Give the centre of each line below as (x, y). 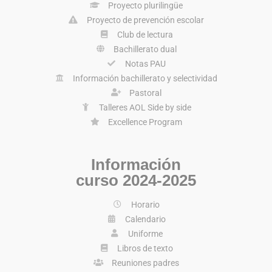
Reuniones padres (145, 263)
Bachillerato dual (145, 49)
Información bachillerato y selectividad (145, 78)
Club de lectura (145, 34)
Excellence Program (145, 122)
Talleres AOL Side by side (145, 107)
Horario (145, 204)
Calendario (145, 219)
